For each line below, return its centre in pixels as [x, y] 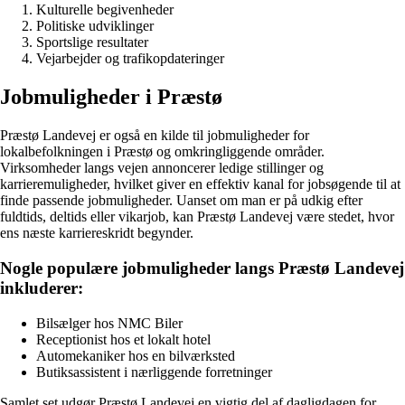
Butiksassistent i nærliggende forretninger [154, 372]
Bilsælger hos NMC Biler [109, 323]
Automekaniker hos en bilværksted [136, 355]
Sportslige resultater [92, 42]
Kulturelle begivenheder [105, 10]
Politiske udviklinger [95, 26]
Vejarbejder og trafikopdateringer [130, 59]
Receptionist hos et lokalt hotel [123, 339]
